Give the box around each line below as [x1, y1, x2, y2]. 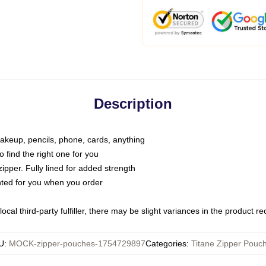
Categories [145, 239, 186, 248]
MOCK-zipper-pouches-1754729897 [9, 239, 145, 248]
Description [94, 96, 172, 112]
